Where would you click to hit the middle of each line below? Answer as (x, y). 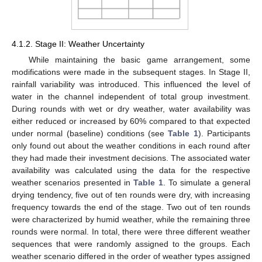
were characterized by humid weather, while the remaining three (131, 220)
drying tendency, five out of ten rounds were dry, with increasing (131, 195)
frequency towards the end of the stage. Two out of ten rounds (131, 207)
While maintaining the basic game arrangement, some (139, 60)
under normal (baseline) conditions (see (90, 134)
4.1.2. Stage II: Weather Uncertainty (78, 44)
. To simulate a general (207, 183)
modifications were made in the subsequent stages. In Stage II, (131, 72)
